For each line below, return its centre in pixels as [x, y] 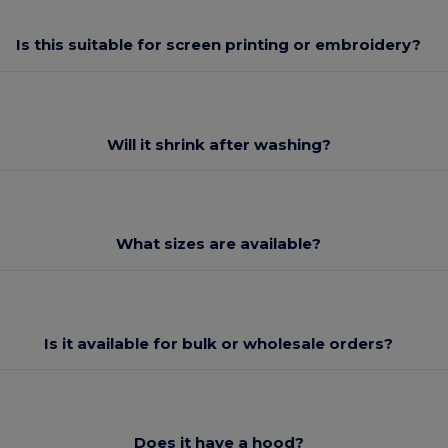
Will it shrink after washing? [218, 144]
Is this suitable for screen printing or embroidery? [219, 45]
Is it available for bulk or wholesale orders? [219, 343]
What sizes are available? [219, 244]
